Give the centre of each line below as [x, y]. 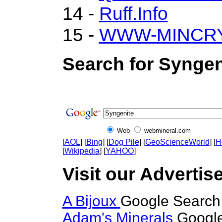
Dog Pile [124, 142]
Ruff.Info [133, 13]
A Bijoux [91, 201]
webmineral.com [167, 131]
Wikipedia [82, 151]
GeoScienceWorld [177, 142]
